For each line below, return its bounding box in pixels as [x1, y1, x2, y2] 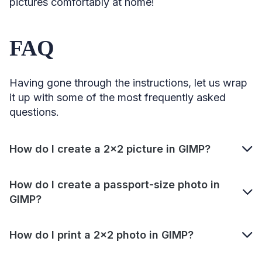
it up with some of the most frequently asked [9, 91, 226, 104]
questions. [9, 105, 59, 118]
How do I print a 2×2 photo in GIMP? [9, 228, 194, 241]
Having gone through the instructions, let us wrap [9, 76, 247, 89]
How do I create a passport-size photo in [9, 178, 220, 191]
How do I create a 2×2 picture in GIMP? [9, 142, 211, 155]
